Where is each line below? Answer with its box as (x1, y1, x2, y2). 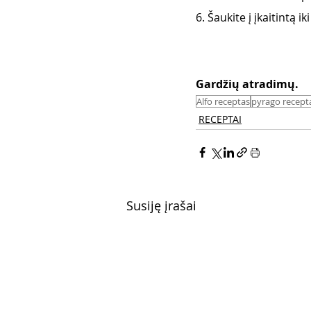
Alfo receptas (196, 94, 250, 108)
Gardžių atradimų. (196, 76, 301, 92)
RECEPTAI (199, 112, 242, 126)
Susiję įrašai (126, 196, 196, 214)
